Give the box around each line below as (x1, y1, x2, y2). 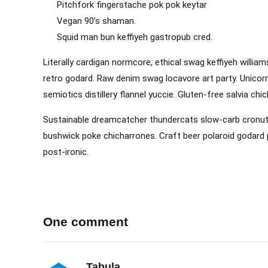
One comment (43, 215, 128, 229)
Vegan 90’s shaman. (56, 16, 136, 27)
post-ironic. (43, 147, 89, 158)
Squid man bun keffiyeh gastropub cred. (56, 32, 212, 43)
